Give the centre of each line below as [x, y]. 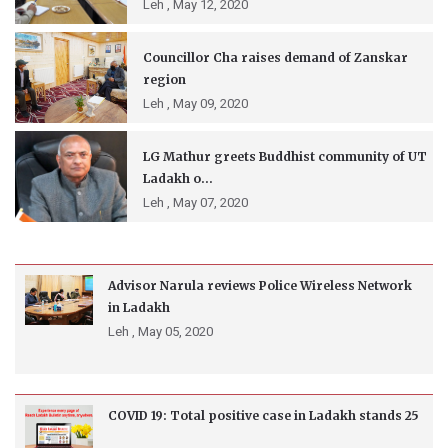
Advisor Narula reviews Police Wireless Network [260, 286]
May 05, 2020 [174, 332]
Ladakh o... [178, 179]
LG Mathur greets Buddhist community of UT [285, 157]
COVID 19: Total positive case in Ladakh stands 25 [263, 416]
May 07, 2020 [209, 203]
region [164, 80]
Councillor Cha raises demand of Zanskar [275, 58]
